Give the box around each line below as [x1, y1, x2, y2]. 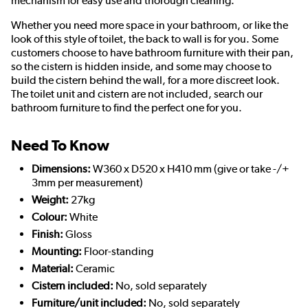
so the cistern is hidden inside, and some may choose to [11, 60, 272, 74]
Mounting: [32, 245, 82, 258]
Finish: [32, 228, 63, 241]
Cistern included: [32, 279, 113, 293]
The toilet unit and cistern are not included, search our [11, 87, 263, 101]
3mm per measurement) [32, 176, 143, 190]
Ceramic [74, 262, 115, 276]
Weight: [32, 193, 69, 207]
